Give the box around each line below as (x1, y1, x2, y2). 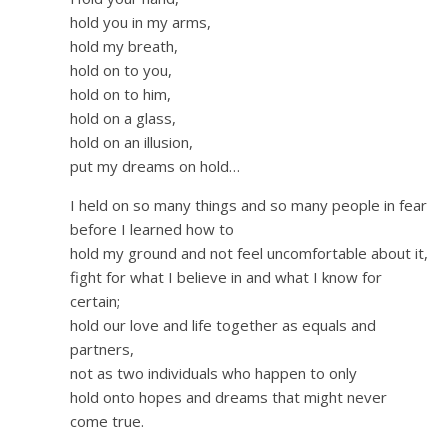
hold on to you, (70, 60, 172, 81)
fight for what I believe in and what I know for (70, 267, 382, 288)
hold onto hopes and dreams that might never (70, 387, 387, 408)
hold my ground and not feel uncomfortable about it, (70, 243, 428, 264)
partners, (70, 339, 134, 360)
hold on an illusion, (70, 132, 193, 153)
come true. (70, 411, 144, 432)
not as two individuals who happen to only (70, 363, 357, 384)
